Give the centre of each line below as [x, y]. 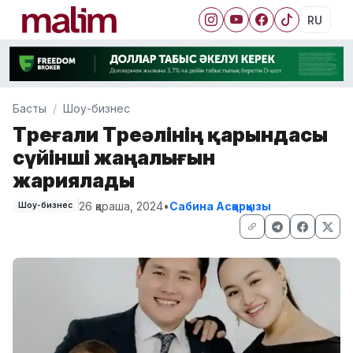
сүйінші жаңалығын [114, 157]
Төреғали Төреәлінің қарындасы [170, 134]
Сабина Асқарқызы [220, 206]
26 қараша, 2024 [121, 206]
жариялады [74, 180]
